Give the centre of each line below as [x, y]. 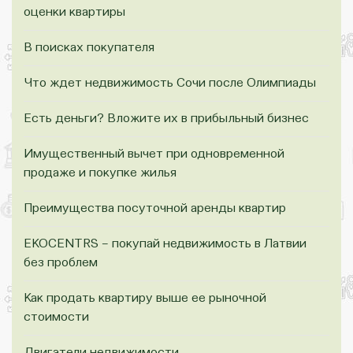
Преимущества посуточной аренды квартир [155, 208]
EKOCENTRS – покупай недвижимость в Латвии [165, 244]
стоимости [56, 317]
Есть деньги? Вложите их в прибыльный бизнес [166, 119]
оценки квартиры [74, 12]
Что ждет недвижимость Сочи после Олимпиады [170, 83]
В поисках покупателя [89, 48]
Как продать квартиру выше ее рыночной [145, 298]
